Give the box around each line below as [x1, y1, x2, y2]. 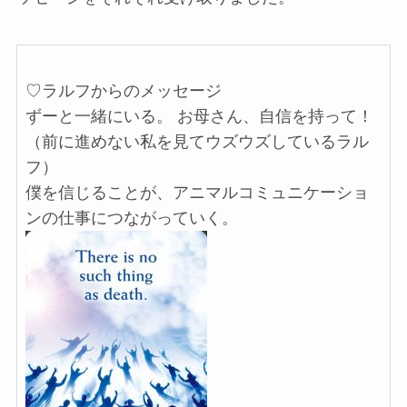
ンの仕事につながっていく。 [25, 208, 238, 227]
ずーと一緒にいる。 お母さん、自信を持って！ [25, 106, 373, 125]
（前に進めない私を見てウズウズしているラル [25, 132, 369, 151]
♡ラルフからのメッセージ [25, 81, 222, 100]
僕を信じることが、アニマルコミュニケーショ [25, 183, 369, 202]
